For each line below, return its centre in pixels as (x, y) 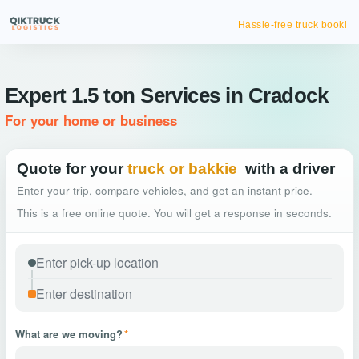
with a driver (290, 169)
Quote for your (70, 169)
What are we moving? (69, 334)
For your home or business (91, 120)
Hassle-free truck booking (286, 25)
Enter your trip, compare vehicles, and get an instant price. (165, 190)
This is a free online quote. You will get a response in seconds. (174, 213)
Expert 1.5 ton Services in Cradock (167, 95)
